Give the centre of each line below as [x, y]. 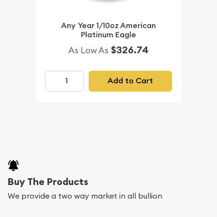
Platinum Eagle [108, 34]
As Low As [88, 50]
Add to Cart [130, 81]
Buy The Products [48, 182]
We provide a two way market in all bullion [85, 196]
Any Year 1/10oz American [108, 25]
